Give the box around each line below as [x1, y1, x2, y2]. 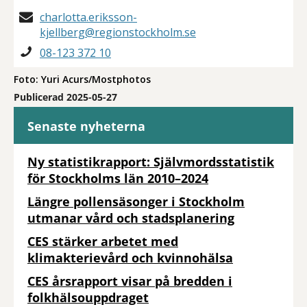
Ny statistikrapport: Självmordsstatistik [27, 153, 274, 171]
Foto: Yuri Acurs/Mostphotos [14, 73, 151, 86]
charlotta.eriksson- [40, 10, 137, 25]
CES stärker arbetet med [27, 233, 178, 250]
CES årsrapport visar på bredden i [27, 273, 232, 290]
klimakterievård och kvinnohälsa [27, 249, 233, 267]
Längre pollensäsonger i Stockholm [27, 193, 245, 210]
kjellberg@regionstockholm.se [40, 25, 196, 40]
